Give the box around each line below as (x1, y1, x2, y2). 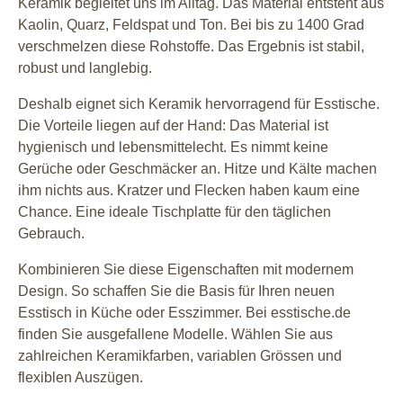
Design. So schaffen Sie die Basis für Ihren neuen (18, 282, 335, 299)
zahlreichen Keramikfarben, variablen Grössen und (18, 347, 342, 363)
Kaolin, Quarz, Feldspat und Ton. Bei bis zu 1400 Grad (18, 16, 364, 32)
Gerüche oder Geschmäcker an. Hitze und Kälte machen (18, 160, 377, 176)
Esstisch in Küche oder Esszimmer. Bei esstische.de (18, 304, 351, 320)
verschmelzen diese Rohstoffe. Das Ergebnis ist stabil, (18, 38, 364, 54)
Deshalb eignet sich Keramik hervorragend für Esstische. (18, 95, 380, 112)
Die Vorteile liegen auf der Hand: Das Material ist (18, 117, 328, 133)
